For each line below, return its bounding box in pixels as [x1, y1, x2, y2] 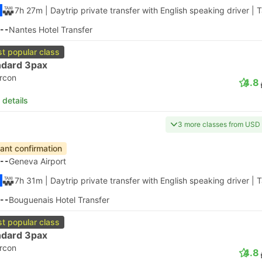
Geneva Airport [9, 156, 66, 166]
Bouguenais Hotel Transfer [9, 195, 109, 205]
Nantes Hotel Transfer [9, 25, 92, 35]
